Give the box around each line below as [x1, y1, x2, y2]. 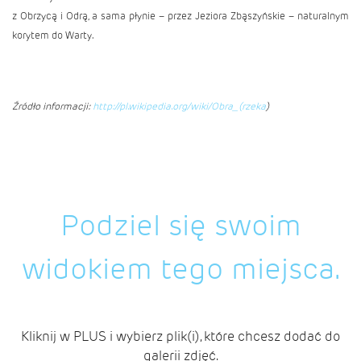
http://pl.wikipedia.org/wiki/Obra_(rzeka [93, 100, 266, 112]
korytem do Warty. [12, 29, 93, 41]
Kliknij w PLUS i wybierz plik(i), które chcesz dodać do [21, 328, 340, 345]
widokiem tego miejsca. [21, 250, 340, 287]
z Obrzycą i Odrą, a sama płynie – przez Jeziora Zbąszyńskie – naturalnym [12, 10, 349, 22]
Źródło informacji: [12, 100, 93, 112]
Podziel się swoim [60, 206, 301, 243]
